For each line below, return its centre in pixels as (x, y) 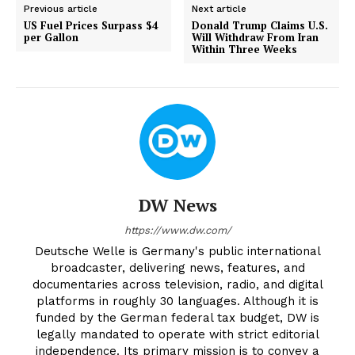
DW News (177, 205)
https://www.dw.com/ (177, 231)
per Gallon (51, 38)
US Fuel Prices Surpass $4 (91, 26)
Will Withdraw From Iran (256, 38)
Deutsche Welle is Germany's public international (177, 252)
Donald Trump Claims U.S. (260, 26)
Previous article (61, 9)
